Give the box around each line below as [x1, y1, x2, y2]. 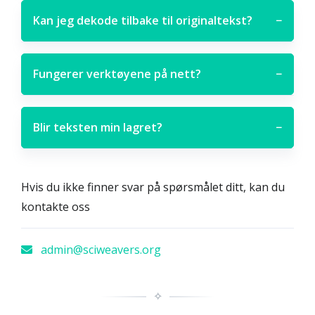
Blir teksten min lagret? [33, 120, 162, 135]
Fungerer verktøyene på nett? [33, 66, 201, 82]
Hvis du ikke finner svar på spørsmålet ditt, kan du [21, 179, 285, 195]
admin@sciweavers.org [38, 242, 161, 257]
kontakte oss [21, 199, 90, 214]
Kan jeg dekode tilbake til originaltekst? [33, 13, 252, 28]
